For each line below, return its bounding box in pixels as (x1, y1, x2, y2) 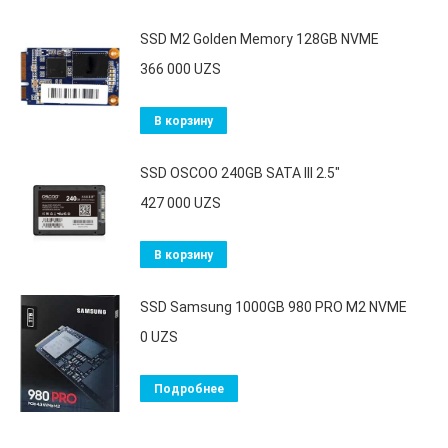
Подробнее (154, 382, 224, 396)
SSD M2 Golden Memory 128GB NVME (140, 31, 379, 47)
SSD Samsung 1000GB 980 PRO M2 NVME (140, 299, 407, 315)
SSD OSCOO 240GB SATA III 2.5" (140, 165, 340, 181)
